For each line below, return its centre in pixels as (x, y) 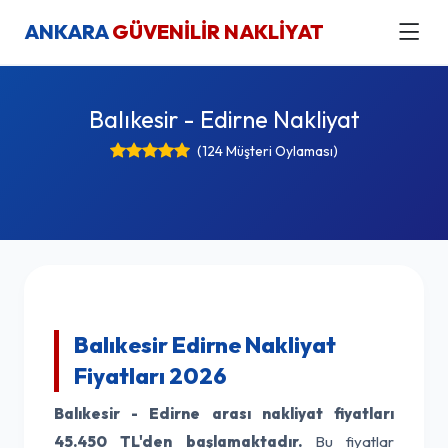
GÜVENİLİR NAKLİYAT (218, 31)
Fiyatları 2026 (150, 376)
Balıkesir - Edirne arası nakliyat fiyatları (224, 413)
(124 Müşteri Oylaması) (267, 151)
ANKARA (68, 31)
